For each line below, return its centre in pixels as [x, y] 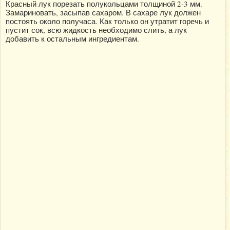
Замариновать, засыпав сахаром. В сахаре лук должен [103, 12]
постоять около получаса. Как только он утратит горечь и [107, 21]
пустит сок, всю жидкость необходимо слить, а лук [96, 30]
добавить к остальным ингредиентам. [72, 39]
